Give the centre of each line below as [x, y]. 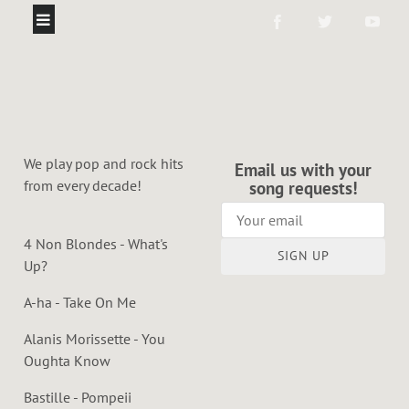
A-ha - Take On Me [80, 302]
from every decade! [84, 185]
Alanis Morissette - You [94, 338]
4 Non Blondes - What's [96, 243]
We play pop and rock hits [104, 163]
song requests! [303, 189]
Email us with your [304, 170]
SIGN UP [303, 256]
